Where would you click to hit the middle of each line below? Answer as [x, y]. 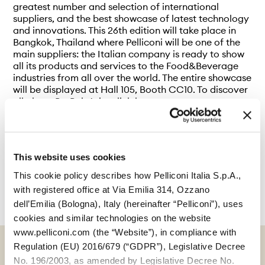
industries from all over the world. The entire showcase [132, 77]
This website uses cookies [70, 157]
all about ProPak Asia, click [74, 101]
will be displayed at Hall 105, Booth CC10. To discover [131, 89]
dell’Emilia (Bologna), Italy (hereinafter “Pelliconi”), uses [128, 203]
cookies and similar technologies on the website [112, 218]
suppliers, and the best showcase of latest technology [131, 18]
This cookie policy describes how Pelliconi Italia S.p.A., [127, 175]
